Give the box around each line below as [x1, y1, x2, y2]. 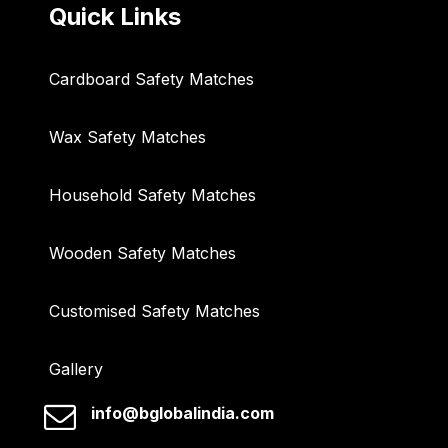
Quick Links [49, 2, 181, 32]
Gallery [49, 359, 103, 380]
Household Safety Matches [49, 185, 256, 206]
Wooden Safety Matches [49, 243, 236, 264]
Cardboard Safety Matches [49, 69, 254, 90]
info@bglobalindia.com [91, 403, 274, 424]
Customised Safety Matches [49, 301, 260, 322]
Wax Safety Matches [49, 127, 206, 148]
